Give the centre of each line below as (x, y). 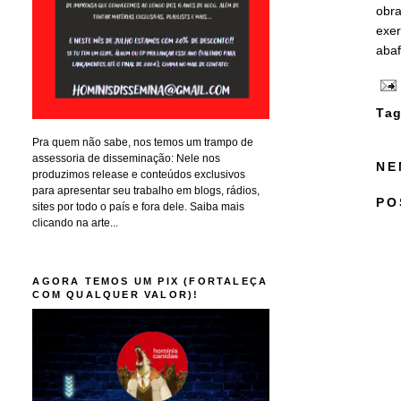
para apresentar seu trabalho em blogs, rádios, (146, 190)
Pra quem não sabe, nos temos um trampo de (143, 142)
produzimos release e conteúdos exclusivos (139, 174)
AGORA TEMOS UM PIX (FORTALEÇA (150, 281)
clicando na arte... (76, 222)
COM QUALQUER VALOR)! (116, 294)
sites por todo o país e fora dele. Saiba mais (139, 206)
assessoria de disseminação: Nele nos (127, 158)
